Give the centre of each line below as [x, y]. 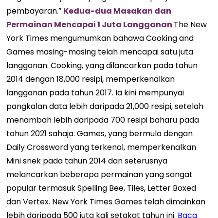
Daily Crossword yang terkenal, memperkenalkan [101, 147]
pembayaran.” [35, 11]
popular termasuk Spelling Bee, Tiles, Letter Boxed [101, 188]
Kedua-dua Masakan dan [118, 11]
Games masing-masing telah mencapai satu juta [100, 52]
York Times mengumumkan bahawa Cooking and [100, 38]
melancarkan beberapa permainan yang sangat [100, 174]
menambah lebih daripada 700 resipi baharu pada [103, 120]
